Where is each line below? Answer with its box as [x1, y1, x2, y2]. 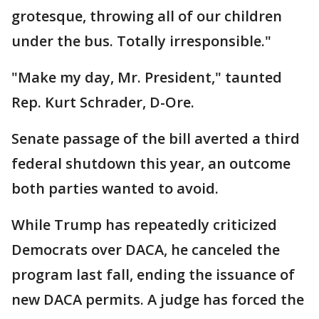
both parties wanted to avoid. [11, 179, 219, 198]
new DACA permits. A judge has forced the [11, 290, 304, 309]
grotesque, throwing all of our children [11, 6, 282, 26]
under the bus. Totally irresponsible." [11, 31, 271, 51]
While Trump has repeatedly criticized [11, 215, 277, 234]
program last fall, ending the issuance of [11, 265, 295, 284]
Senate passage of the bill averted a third [11, 129, 300, 148]
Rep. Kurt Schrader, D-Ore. [11, 93, 194, 112]
